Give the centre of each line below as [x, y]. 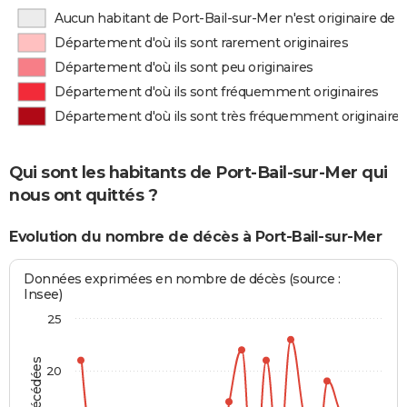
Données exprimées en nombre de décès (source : [182, 278]
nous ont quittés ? [83, 196]
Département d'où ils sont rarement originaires [202, 43]
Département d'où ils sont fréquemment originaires [217, 92]
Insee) [43, 294]
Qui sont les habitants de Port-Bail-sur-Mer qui [199, 173]
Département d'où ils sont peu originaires [184, 67]
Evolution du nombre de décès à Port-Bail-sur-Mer [195, 237]
